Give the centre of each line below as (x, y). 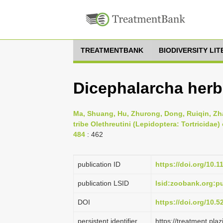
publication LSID (103, 183)
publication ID (99, 164)
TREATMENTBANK (112, 50)
